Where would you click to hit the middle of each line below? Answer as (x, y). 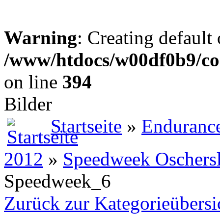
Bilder (28, 104)
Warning (41, 38)
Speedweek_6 (57, 181)
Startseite (86, 126)
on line (33, 82)
